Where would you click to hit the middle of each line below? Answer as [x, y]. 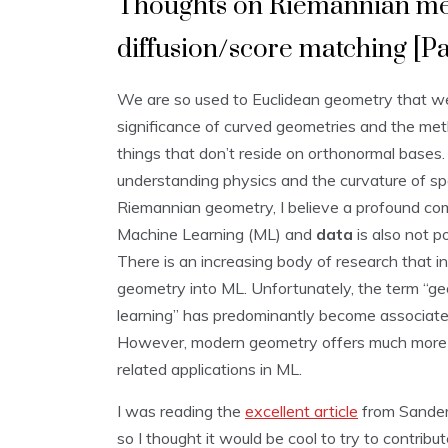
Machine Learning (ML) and [216, 234]
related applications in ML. [209, 369]
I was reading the [181, 411]
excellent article [301, 411]
